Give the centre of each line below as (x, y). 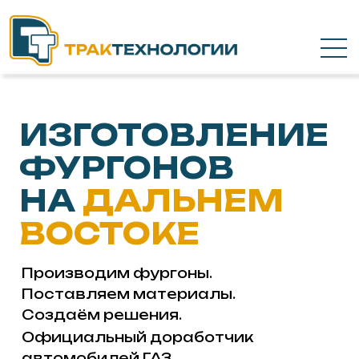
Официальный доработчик (98, 240)
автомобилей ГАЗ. (70, 256)
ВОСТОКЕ (78, 166)
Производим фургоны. (83, 195)
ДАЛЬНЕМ (131, 143)
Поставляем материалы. (91, 210)
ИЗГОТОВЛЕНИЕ (124, 96)
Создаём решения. (72, 224)
